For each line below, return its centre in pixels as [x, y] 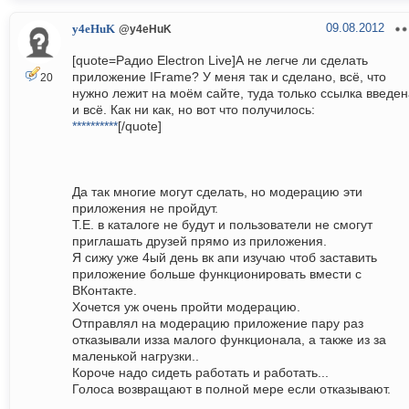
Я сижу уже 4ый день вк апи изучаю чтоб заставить [225, 258]
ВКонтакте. [105, 291]
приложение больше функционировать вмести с [217, 274]
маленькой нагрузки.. [136, 357]
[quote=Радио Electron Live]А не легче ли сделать [220, 61]
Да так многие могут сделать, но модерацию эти [217, 192]
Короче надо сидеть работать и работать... [200, 373]
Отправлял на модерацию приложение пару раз [218, 324]
